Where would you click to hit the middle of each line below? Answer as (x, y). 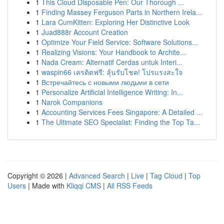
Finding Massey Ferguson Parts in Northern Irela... (122, 12)
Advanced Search (97, 175)
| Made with (46, 185)
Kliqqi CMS (84, 185)
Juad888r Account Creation (85, 32)
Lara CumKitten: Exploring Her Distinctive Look (115, 22)
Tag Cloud (166, 175)
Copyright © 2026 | (38, 175)
